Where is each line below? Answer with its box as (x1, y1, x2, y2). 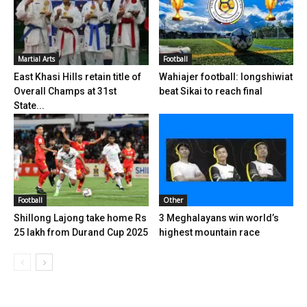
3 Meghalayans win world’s (158, 212, 279, 224)
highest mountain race (158, 227, 260, 238)
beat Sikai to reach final (158, 86, 262, 97)
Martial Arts (18, 54, 55, 64)
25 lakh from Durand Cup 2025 (14, 227, 148, 238)
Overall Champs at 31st (14, 86, 116, 97)
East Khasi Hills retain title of (14, 71, 141, 83)
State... (14, 100, 45, 112)
